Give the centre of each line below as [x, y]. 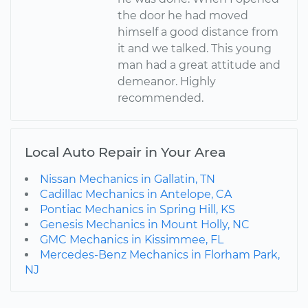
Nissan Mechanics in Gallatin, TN [128, 179]
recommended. [161, 98]
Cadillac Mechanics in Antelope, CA [136, 194]
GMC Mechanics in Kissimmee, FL [132, 239]
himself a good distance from [198, 32]
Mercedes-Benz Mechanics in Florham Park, [160, 254]
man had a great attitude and [199, 65]
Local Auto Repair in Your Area [125, 152]
